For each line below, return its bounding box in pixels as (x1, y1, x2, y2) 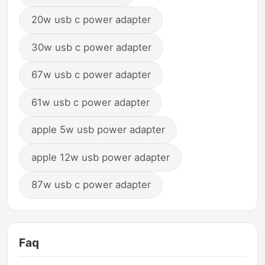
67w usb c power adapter (31, 69, 151, 81)
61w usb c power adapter (31, 96, 150, 109)
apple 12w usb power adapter (31, 151, 170, 163)
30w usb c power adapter (31, 41, 151, 54)
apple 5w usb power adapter (31, 124, 165, 136)
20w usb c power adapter (31, 14, 151, 26)
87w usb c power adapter (31, 179, 151, 191)
